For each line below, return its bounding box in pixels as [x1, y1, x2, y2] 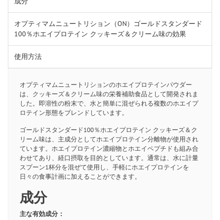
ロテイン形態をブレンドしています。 [19, 108, 128, 117]
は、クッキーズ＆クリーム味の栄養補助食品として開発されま [19, 89, 198, 98]
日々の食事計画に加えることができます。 [19, 172, 141, 181]
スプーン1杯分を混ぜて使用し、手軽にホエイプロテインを [19, 163, 189, 171]
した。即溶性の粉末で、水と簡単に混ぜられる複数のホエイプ [19, 99, 198, 108]
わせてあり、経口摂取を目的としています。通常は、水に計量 [19, 153, 198, 162]
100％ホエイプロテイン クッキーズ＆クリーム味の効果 [14, 29, 186, 38]
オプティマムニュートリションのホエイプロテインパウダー [19, 80, 192, 89]
